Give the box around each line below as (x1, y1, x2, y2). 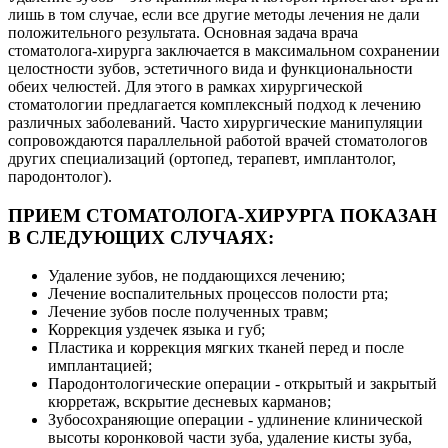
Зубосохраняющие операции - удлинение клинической (48, 411, 423, 429)
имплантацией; (48, 357, 152, 375)
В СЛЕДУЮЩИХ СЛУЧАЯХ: (8, 226, 274, 248)
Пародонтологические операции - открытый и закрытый (48, 375, 437, 393)
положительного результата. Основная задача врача (8, 24, 358, 41)
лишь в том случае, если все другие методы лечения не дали (8, 6, 420, 23)
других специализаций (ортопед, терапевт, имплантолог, (8, 150, 396, 167)
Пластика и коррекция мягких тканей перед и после (48, 339, 404, 357)
